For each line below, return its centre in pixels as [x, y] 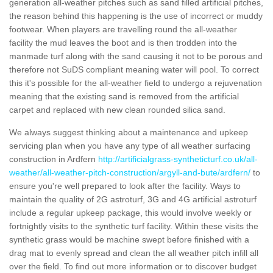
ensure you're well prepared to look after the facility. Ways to [125, 186]
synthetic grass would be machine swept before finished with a [129, 239]
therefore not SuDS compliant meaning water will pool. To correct [134, 69]
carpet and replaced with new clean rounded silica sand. [117, 109]
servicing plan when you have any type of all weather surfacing [130, 145]
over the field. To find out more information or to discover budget [133, 266]
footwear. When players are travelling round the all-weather [123, 29]
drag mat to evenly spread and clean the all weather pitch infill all [134, 253]
